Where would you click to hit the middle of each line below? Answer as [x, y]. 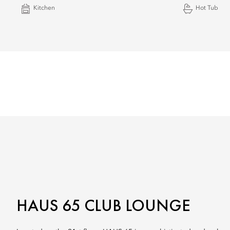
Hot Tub [207, 8]
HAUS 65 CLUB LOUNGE [103, 206]
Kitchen [44, 8]
